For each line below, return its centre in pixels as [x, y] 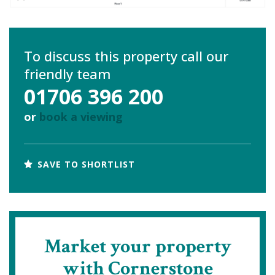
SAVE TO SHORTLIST [85, 165]
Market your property [137, 246]
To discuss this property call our [126, 56]
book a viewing [81, 116]
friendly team [68, 73]
